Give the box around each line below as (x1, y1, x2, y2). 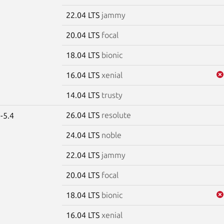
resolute (101, 110, 131, 119)
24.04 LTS (65, 130, 101, 139)
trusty (101, 90, 122, 99)
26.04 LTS (65, 110, 101, 119)
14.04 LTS (65, 90, 101, 99)
